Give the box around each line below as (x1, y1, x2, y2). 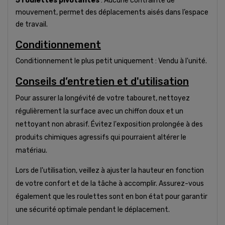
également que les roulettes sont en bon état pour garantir (16, 192, 207, 201)
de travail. (16, 20, 48, 29)
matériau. (16, 146, 47, 155)
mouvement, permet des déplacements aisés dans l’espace (16, 8, 208, 17)
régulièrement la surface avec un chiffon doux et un (16, 106, 183, 116)
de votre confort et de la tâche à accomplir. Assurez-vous (16, 179, 204, 188)
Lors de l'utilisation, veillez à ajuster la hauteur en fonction (16, 166, 204, 175)
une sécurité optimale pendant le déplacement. (16, 205, 170, 214)
